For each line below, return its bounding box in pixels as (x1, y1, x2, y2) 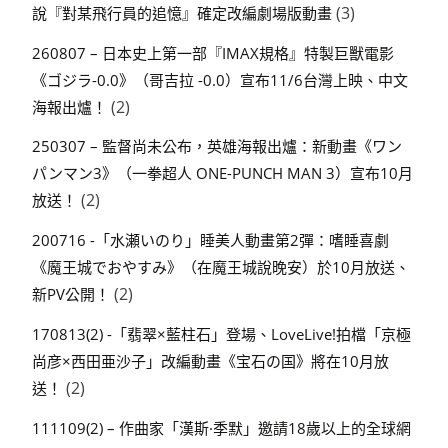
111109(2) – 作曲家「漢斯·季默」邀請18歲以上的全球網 (32, 417, 411, 438)
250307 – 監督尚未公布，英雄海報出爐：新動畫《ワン (32, 136, 402, 157)
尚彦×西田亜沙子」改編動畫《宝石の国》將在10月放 (32, 350, 389, 371)
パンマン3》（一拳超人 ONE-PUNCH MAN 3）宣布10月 (32, 163, 413, 184)
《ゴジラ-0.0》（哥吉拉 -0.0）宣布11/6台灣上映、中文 (32, 69, 408, 90)
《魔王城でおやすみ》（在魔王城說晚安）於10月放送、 (32, 257, 410, 278)
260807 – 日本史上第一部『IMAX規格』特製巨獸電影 (32, 42, 394, 63)
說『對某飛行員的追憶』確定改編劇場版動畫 (32, 2, 332, 23)
